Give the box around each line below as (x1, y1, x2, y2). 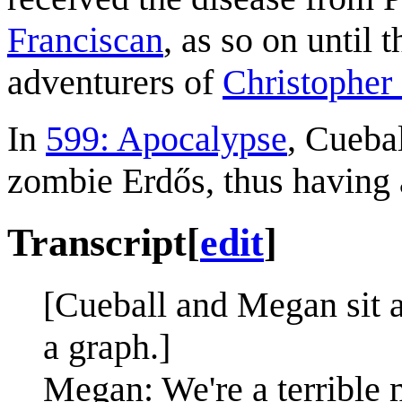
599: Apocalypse (46, 118, 287, 159)
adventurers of (7, 61, 223, 102)
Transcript (7, 220, 187, 265)
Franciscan (7, 19, 163, 60)
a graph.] (43, 326, 170, 367)
